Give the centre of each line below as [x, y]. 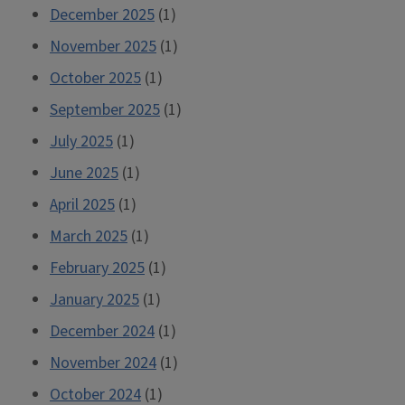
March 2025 [89, 236]
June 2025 [84, 173]
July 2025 [81, 141]
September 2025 [105, 110]
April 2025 [82, 205]
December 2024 [102, 331]
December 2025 [102, 15]
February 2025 [97, 268]
